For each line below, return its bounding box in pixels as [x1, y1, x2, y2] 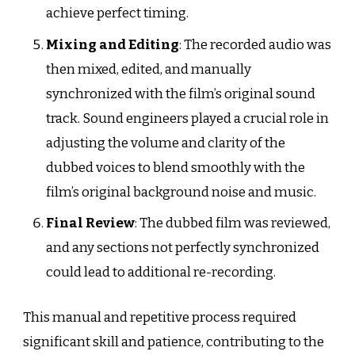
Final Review [45, 215, 135, 232]
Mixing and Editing [45, 36, 179, 53]
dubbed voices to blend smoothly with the [45, 158, 305, 176]
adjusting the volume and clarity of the [45, 134, 285, 151]
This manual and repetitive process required [23, 308, 296, 326]
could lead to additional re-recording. [45, 264, 276, 281]
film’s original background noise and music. [45, 183, 316, 200]
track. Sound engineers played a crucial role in [45, 109, 329, 127]
